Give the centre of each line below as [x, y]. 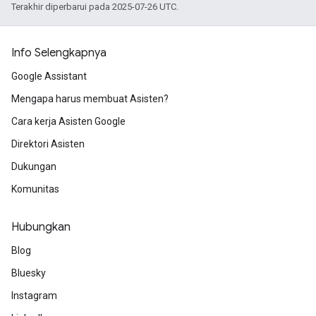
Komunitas [35, 189]
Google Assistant [49, 76]
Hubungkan [41, 227]
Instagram [34, 296]
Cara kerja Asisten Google [68, 121]
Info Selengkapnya [59, 53]
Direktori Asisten [48, 144]
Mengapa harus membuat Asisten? [90, 99]
